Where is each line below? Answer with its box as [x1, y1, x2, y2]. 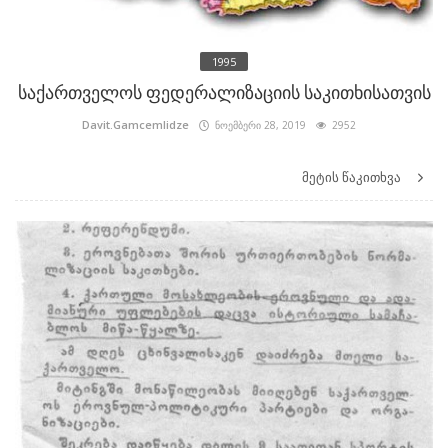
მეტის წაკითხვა [302, 168, 404, 187]
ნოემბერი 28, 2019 [209, 118, 306, 133]
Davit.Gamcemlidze [82, 117, 189, 133]
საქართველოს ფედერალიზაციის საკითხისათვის [17, 82, 431, 104]
